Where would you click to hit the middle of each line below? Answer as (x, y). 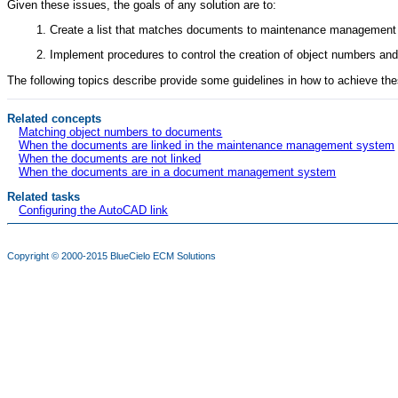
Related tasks (44, 196)
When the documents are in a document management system (178, 171)
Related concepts (54, 118)
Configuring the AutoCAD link (94, 210)
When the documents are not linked (110, 158)
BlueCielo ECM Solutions (163, 255)
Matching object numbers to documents (121, 131)
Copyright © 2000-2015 (59, 255)
